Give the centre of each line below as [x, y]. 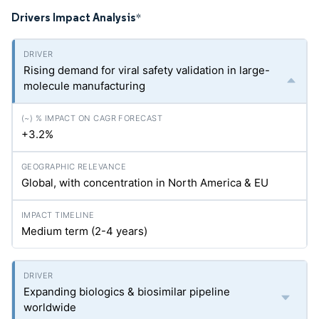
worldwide [50, 307]
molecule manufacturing [84, 86]
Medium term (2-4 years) [84, 231]
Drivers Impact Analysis [74, 17]
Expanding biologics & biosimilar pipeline [127, 292]
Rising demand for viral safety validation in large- [147, 70]
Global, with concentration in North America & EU [145, 183]
